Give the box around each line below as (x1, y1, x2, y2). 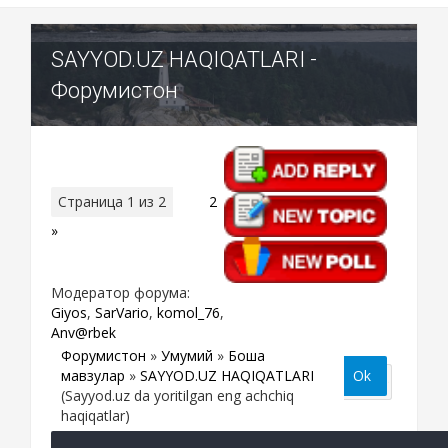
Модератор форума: (51, 282, 190, 302)
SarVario (95, 302, 149, 322)
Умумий (161, 345, 213, 365)
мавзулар (61, 365, 125, 385)
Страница (58, 191, 127, 211)
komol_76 (157, 302, 220, 322)
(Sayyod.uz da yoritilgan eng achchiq (61, 385, 294, 405)
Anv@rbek (51, 322, 116, 342)
